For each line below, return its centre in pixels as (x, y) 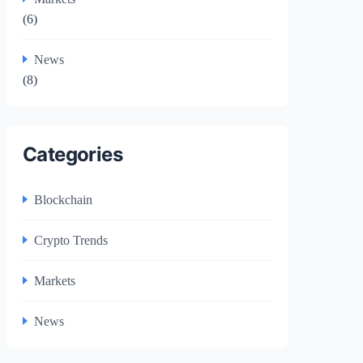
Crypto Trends (71, 240)
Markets (55, 280)
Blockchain (63, 199)
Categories (73, 154)
